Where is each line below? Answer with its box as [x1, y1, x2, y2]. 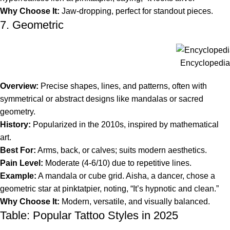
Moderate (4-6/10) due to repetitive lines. [43, 158, 191, 167]
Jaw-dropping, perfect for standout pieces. [60, 6, 213, 15]
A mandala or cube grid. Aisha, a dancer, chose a [36, 171, 215, 180]
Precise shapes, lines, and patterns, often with [39, 81, 207, 90]
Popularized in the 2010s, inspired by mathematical [31, 120, 219, 129]
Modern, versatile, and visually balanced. [60, 197, 210, 206]
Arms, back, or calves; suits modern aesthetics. [36, 145, 207, 155]
